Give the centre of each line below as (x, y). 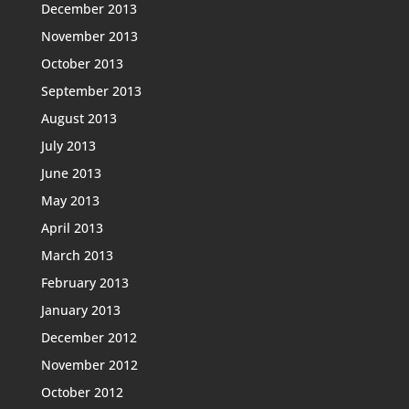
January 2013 (80, 310)
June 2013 (71, 173)
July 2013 (68, 146)
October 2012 (82, 392)
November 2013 (89, 36)
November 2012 (89, 365)
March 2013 (77, 255)
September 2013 (91, 91)
